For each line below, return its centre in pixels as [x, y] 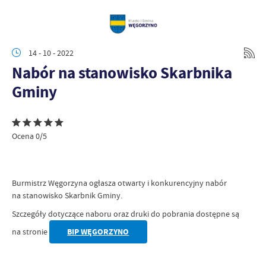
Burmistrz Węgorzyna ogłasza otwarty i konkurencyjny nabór [119, 183]
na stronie [31, 231]
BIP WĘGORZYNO [98, 232]
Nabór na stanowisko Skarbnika [122, 73]
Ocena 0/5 [29, 136]
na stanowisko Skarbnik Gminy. [67, 195]
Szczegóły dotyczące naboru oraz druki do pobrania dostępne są [126, 214]
